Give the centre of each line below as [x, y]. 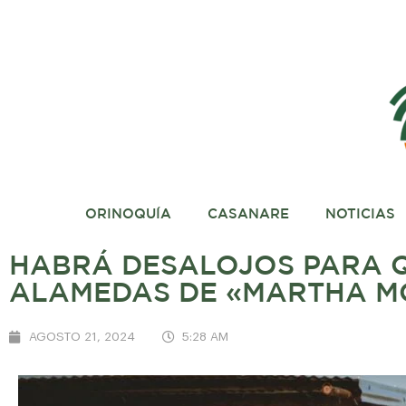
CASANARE [248, 214]
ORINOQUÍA [128, 214]
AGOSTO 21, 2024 [82, 337]
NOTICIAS [360, 214]
